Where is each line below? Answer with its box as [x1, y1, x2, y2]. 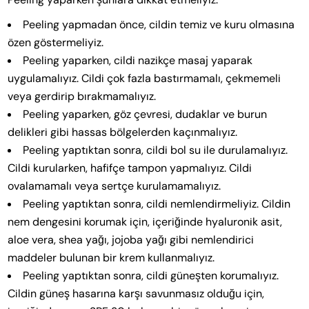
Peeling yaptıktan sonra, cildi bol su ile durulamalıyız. [23, 143, 288, 158]
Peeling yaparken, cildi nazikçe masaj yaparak [23, 53, 253, 68]
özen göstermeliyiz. [8, 35, 104, 50]
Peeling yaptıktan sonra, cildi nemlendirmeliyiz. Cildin [23, 197, 291, 212]
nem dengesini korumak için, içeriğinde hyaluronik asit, [8, 215, 283, 230]
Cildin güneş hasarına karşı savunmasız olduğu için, [8, 286, 265, 301]
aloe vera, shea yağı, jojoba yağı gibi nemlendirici [8, 232, 255, 248]
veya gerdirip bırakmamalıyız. [8, 89, 157, 104]
